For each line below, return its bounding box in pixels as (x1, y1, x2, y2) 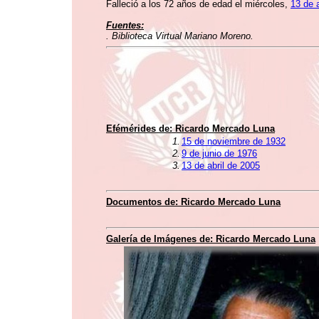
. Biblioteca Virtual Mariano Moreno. (106, 31, 253, 41)
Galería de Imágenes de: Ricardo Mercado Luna (106, 234, 315, 244)
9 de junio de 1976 (182, 148, 257, 159)
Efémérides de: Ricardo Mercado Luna (106, 123, 275, 134)
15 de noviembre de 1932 (182, 136, 286, 147)
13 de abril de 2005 (182, 160, 260, 171)
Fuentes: (106, 20, 144, 31)
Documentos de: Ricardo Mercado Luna (106, 197, 281, 207)
